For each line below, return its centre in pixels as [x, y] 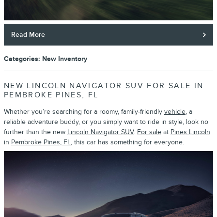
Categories [21, 59]
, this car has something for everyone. [127, 142]
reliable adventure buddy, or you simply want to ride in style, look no [106, 122]
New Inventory [65, 59]
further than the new [36, 132]
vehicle [175, 112]
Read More [28, 35]
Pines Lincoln [190, 132]
